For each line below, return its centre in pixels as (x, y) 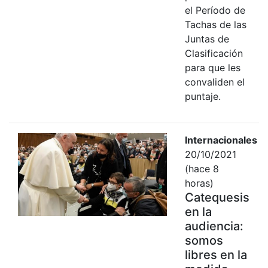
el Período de (215, 10)
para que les (212, 67)
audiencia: (214, 226)
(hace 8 (202, 168)
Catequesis (217, 197)
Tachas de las (215, 24)
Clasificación (214, 53)
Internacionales (221, 140)
